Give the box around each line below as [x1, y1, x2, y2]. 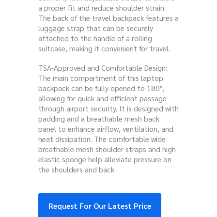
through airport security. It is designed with [38, 103, 179, 114]
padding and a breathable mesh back [38, 113, 159, 124]
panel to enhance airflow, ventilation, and [38, 124, 173, 134]
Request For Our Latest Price [48, 200, 151, 211]
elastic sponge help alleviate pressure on [38, 154, 171, 165]
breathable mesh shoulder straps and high [38, 144, 176, 155]
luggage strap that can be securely [38, 23, 153, 33]
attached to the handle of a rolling [38, 33, 152, 44]
